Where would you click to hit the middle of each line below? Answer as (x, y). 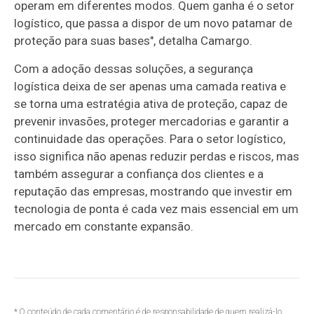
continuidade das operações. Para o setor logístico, (150, 138)
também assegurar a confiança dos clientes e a (139, 173)
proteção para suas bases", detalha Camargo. (134, 40)
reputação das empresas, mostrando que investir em (153, 191)
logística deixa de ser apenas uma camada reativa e (150, 86)
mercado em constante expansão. (104, 226)
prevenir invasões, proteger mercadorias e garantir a (152, 121)
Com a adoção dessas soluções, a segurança (134, 68)
